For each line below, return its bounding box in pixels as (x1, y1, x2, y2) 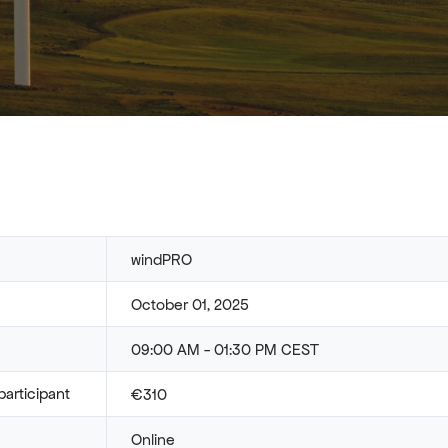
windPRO (131, 249, 192, 269)
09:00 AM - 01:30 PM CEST (131, 339, 319, 359)
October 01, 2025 (131, 294, 249, 314)
